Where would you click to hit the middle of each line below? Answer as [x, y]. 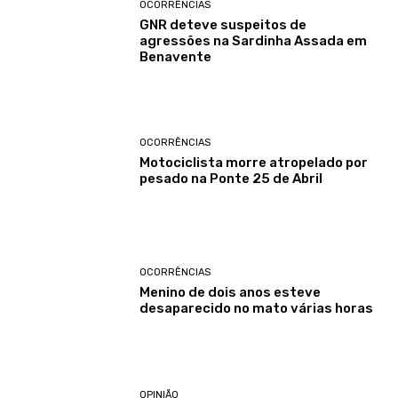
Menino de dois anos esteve [231, 293]
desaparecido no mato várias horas [257, 309]
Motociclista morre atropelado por [254, 162]
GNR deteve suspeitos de [223, 24]
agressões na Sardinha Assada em [254, 40]
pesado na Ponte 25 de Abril [231, 178]
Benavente [176, 56]
